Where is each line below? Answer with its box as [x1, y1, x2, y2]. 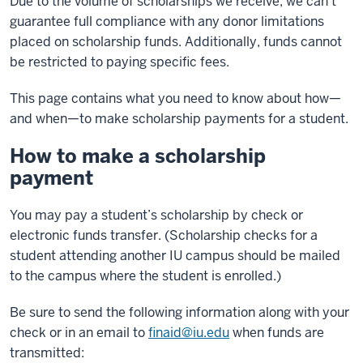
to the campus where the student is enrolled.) [10, 267, 281, 284]
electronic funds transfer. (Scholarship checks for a [10, 227, 318, 244]
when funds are [233, 324, 324, 341]
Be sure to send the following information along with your [10, 304, 349, 321]
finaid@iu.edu [148, 324, 229, 341]
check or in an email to [10, 324, 148, 341]
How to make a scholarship [10, 143, 266, 169]
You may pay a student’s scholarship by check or [10, 207, 303, 224]
